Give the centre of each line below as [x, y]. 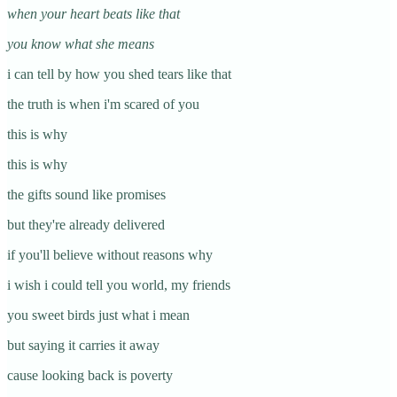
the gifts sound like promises [86, 194]
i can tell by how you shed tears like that [119, 74]
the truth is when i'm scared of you [103, 104]
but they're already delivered [86, 224]
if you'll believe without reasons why [110, 254]
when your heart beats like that [93, 13]
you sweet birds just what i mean [98, 315]
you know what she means [81, 43]
